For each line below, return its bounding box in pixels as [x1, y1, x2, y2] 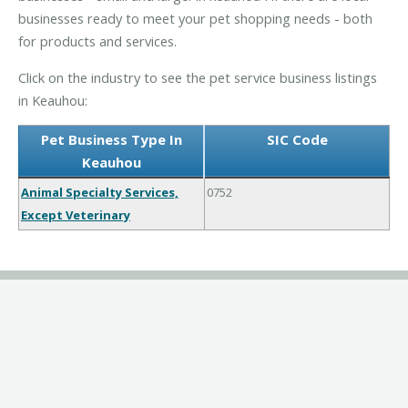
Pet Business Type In [40, 130, 182, 149]
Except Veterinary [21, 207, 130, 224]
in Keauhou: [18, 90, 87, 109]
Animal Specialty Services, [21, 184, 178, 201]
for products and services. [18, 31, 177, 50]
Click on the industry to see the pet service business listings [18, 67, 377, 87]
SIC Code [266, 130, 328, 149]
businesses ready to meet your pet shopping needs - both [18, 8, 372, 27]
